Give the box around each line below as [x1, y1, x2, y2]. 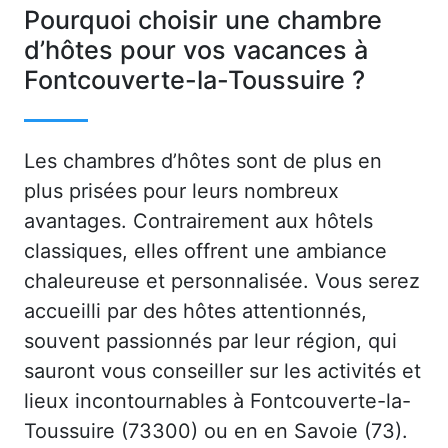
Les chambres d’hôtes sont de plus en [24, 148, 382, 173]
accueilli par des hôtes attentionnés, [24, 298, 367, 323]
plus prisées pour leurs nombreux [24, 178, 339, 203]
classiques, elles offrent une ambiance [24, 238, 387, 263]
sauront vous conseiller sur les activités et [24, 358, 421, 383]
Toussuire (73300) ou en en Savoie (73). [24, 418, 408, 443]
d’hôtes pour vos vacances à [24, 33, 368, 66]
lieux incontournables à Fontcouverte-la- [24, 388, 411, 413]
